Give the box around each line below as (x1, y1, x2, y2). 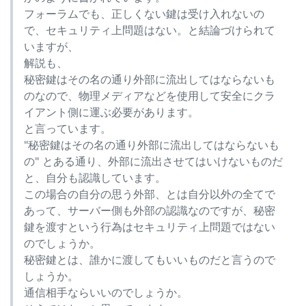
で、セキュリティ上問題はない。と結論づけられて (24, 23, 275, 37)
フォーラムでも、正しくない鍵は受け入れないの (24, 7, 264, 20)
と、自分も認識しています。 (24, 171, 166, 184)
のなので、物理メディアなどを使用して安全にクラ (24, 89, 275, 102)
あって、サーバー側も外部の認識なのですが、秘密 (24, 204, 275, 217)
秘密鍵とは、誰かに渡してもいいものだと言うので (24, 253, 275, 266)
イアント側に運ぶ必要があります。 (24, 105, 199, 119)
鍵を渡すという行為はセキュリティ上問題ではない (24, 220, 275, 234)
